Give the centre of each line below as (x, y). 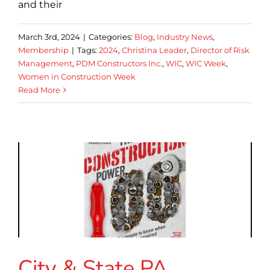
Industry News (185, 36)
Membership (43, 50)
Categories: (111, 36)
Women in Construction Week (77, 76)
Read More (39, 89)
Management (45, 63)
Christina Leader (154, 50)
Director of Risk (220, 50)
